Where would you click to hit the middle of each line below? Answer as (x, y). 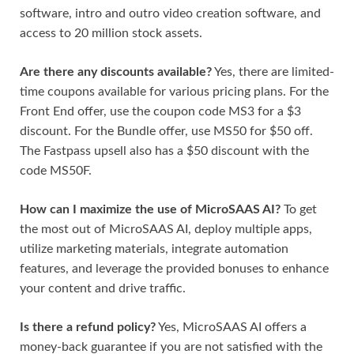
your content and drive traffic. (103, 288)
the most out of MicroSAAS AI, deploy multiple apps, (166, 229)
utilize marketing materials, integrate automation (154, 249)
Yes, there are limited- (273, 72)
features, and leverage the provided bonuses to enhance (174, 268)
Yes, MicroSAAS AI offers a (231, 327)
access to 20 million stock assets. (111, 33)
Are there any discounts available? (116, 72)
